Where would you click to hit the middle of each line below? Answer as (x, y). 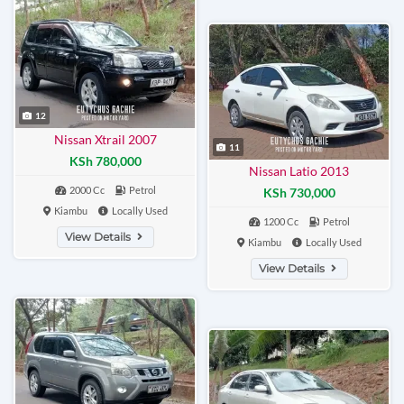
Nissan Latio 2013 (299, 171)
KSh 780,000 (105, 161)
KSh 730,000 (299, 193)
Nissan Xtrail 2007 (105, 139)
